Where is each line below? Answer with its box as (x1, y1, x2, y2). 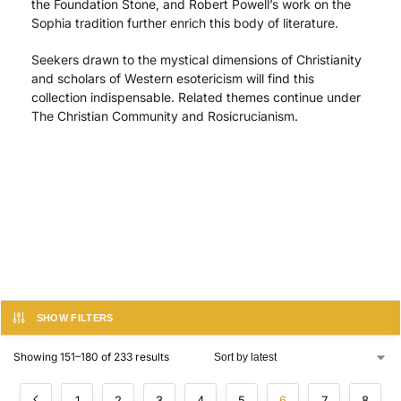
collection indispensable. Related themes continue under (31, 89, 361, 105)
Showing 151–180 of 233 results (13, 350, 169, 364)
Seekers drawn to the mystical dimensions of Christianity (31, 51, 362, 67)
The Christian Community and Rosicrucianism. (31, 107, 298, 124)
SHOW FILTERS (36, 312, 114, 324)
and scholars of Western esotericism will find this (31, 70, 314, 86)
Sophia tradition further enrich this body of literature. (31, 15, 338, 31)
